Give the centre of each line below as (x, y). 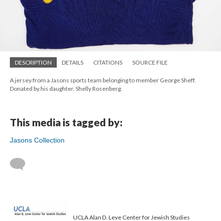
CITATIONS (108, 62)
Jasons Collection (37, 140)
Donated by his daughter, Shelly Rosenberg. (66, 88)
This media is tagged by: (66, 122)
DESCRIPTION (33, 62)
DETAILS (73, 62)
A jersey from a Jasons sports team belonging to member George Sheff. (103, 80)
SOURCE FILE (150, 62)
